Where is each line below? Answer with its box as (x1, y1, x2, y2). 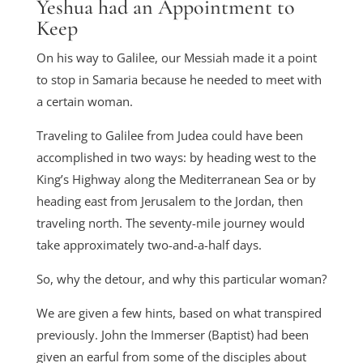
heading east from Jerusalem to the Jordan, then (36, 193, 303, 209)
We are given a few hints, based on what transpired (36, 305, 322, 321)
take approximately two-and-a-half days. (36, 237, 262, 253)
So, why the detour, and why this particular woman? (36, 271, 327, 287)
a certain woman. (36, 93, 139, 109)
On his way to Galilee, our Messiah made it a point (36, 49, 317, 66)
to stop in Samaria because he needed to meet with (36, 71, 322, 88)
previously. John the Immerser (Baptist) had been (36, 327, 309, 343)
